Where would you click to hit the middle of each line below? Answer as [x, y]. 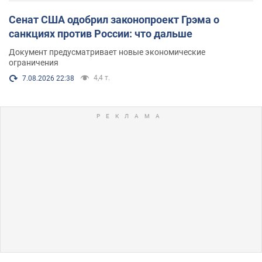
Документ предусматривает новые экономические [107, 52]
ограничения [34, 62]
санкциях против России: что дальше [101, 33]
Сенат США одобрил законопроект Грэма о [114, 19]
